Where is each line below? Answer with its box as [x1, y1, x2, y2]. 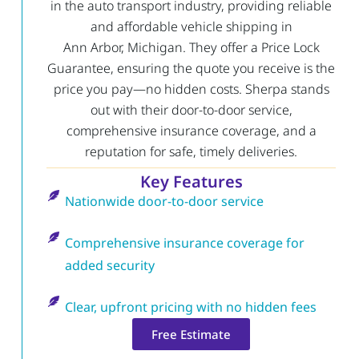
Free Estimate [151, 325, 232, 342]
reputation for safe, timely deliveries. [85, 142, 298, 160]
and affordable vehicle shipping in [90, 17, 292, 35]
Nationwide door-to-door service [64, 192, 264, 210]
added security [64, 256, 155, 274]
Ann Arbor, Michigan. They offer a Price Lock [63, 38, 320, 56]
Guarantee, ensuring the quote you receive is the [47, 58, 336, 77]
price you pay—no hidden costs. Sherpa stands [53, 79, 329, 98]
